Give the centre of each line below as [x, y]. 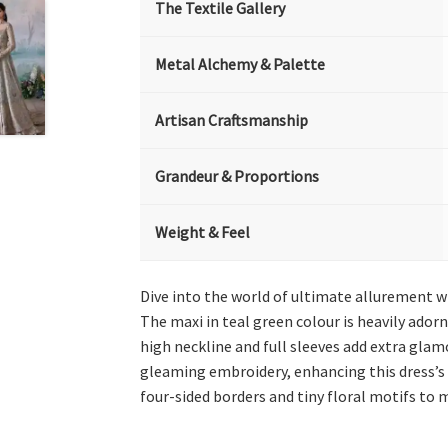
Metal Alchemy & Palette [240, 64]
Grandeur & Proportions [237, 176]
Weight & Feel [203, 232]
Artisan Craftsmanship [232, 120]
